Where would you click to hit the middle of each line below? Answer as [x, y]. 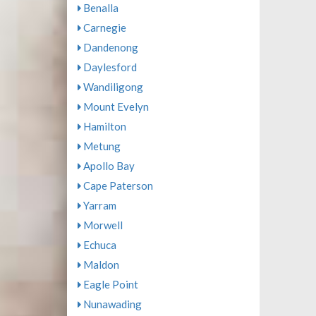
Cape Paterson [117, 186]
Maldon [100, 265]
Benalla [99, 8]
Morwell [102, 225]
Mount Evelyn [115, 107]
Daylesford [109, 67]
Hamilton [103, 126]
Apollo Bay [108, 166]
